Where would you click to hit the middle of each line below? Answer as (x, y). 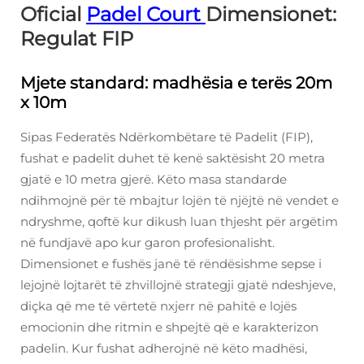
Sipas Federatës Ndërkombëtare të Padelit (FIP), (167, 137)
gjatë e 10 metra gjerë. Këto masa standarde (154, 180)
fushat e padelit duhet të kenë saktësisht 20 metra (173, 158)
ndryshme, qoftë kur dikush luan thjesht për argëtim (179, 222)
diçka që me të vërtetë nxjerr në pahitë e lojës (158, 306)
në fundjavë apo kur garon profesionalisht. (147, 243)
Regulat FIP (77, 39)
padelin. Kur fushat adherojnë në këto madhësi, (164, 349)
